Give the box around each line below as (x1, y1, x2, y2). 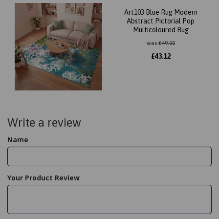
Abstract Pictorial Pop (127, 17, 195, 25)
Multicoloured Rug (132, 25, 189, 34)
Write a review (7, 115, 81, 129)
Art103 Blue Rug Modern (124, 8, 197, 16)
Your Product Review (7, 173, 80, 182)
